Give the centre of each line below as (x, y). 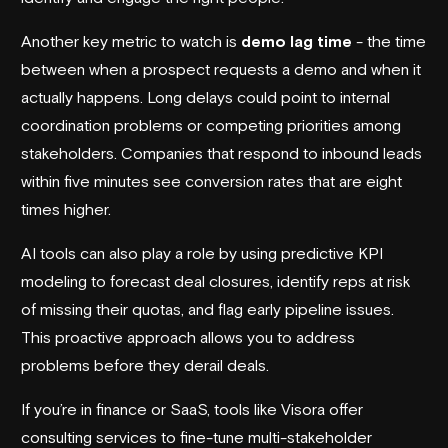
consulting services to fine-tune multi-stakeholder (196, 436)
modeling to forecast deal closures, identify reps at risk (216, 280)
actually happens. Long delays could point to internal (205, 96)
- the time (389, 40)
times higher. (66, 208)
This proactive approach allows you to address (188, 336)
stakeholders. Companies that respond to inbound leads (221, 152)
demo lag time (296, 40)
